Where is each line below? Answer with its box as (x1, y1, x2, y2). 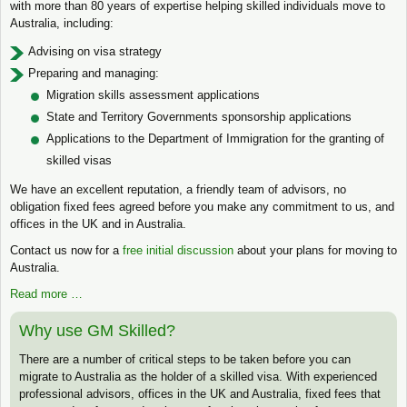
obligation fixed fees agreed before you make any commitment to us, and (10, 199, 394, 213)
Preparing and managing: (28, 65, 159, 80)
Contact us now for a (10, 243, 123, 257)
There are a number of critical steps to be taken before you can (19, 352, 351, 366)
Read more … (10, 286, 83, 301)
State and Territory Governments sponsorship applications (46, 109, 352, 124)
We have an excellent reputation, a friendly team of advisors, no (10, 182, 346, 196)
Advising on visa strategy (28, 44, 162, 58)
